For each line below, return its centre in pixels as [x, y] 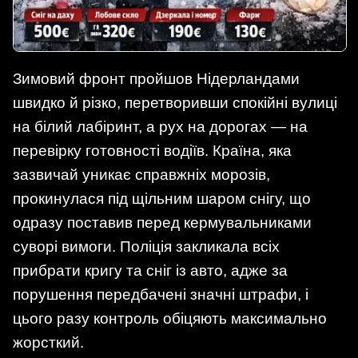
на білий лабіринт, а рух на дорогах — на [160, 127]
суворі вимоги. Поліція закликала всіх [146, 247]
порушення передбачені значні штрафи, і [161, 295]
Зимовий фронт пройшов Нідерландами [156, 79]
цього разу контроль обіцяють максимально [170, 319]
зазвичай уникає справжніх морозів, [141, 175]
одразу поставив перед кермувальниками [162, 223]
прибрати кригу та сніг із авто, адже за [150, 271]
